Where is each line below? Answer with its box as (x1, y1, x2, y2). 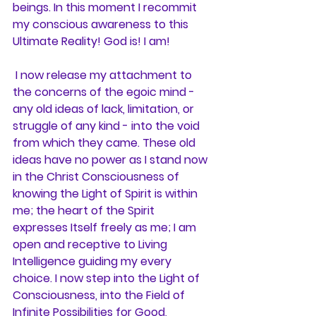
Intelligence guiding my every (13, 253, 174, 269)
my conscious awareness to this (13, 16, 191, 32)
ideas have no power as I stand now (13, 151, 210, 168)
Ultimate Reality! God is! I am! (13, 32, 170, 49)
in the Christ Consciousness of (13, 168, 182, 185)
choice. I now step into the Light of (13, 269, 202, 286)
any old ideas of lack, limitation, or (13, 100, 197, 117)
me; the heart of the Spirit (13, 202, 157, 219)
